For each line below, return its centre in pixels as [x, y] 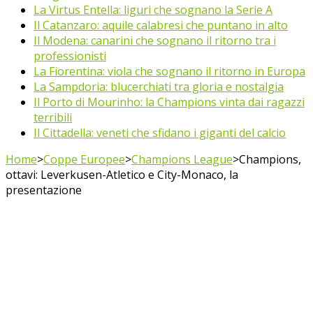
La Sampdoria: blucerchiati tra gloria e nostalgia [159, 87]
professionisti [70, 56]
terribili [53, 117]
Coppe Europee [84, 159]
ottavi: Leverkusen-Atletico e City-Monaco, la [122, 175]
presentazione [44, 190]
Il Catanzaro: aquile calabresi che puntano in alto [161, 25]
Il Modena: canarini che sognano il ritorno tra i [155, 41]
